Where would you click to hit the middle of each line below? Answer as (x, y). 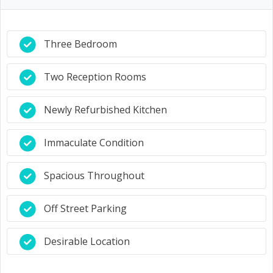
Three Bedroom (80, 44)
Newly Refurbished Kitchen (105, 110)
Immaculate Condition (94, 143)
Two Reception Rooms (95, 77)
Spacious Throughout (94, 175)
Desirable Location (87, 241)
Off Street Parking (85, 208)
